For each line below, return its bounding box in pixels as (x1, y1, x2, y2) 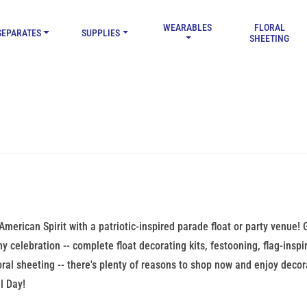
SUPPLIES (82, 27, 121, 38)
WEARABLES (162, 22, 212, 33)
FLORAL (254, 22, 285, 33)
